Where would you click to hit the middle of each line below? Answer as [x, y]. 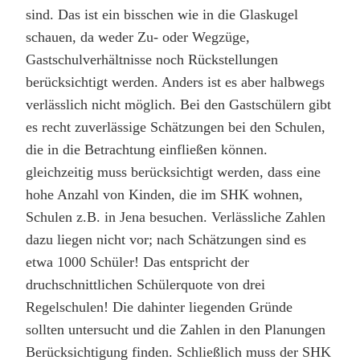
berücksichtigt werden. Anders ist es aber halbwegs [175, 82]
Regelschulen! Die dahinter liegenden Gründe [159, 307]
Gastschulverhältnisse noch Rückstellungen [152, 59]
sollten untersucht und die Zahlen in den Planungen [176, 329]
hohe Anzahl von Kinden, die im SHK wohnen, [164, 194]
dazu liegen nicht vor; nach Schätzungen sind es [166, 239]
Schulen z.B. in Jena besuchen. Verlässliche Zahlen [176, 217]
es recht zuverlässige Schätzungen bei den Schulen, [176, 127]
